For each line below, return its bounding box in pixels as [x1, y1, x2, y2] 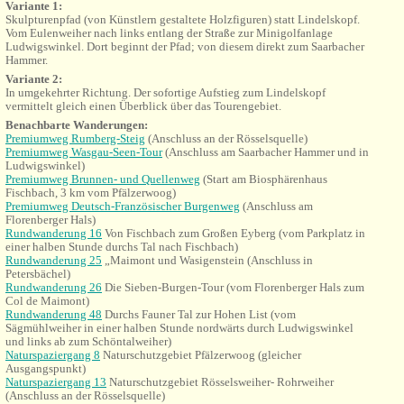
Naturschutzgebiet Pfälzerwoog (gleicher [100, 348, 301, 362]
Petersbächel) [5, 267, 70, 280]
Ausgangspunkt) [5, 362, 86, 375]
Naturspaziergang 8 [5, 348, 100, 362]
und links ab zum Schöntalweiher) [5, 335, 171, 348]
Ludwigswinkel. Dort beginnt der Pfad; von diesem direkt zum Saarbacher [5, 40, 364, 53]
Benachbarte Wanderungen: [5, 118, 148, 132]
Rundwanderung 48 [5, 308, 102, 321]
